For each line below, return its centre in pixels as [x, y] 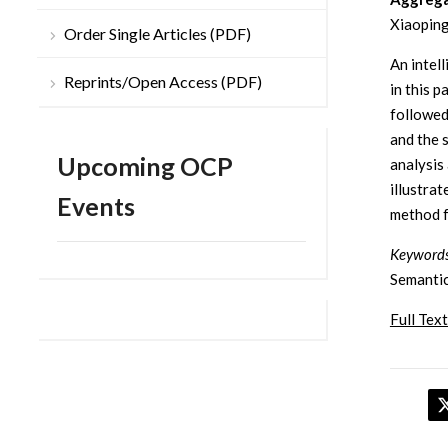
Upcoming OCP [145, 166]
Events [96, 206]
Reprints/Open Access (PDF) [163, 82]
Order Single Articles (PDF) [157, 34]
